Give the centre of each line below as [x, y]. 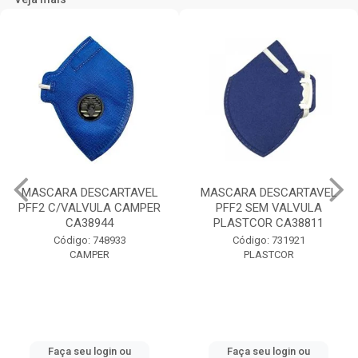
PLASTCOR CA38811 [268, 223]
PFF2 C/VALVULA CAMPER [89, 208]
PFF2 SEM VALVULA [268, 208]
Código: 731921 [268, 241]
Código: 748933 [89, 241]
